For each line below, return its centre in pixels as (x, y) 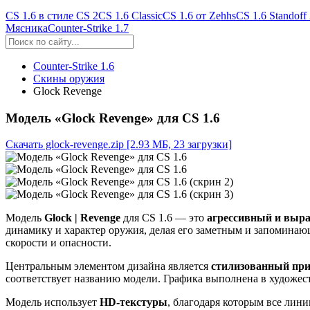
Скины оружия (69, 79)
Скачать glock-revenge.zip (65, 145)
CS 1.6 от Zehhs (199, 16)
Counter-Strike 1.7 (88, 28)
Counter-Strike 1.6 (74, 66)
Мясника (27, 28)
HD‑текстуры (134, 302)
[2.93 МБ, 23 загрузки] (179, 145)
